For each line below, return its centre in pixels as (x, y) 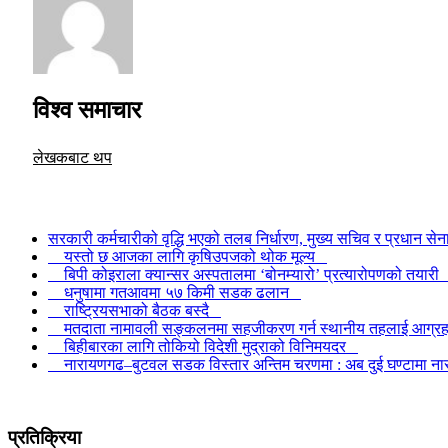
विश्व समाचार (87, 110)
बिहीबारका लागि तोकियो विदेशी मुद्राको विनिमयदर (203, 347)
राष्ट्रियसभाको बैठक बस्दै (134, 311)
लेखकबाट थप (72, 158)
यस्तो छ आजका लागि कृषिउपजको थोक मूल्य (187, 257)
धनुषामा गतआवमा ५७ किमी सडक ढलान (174, 293)
